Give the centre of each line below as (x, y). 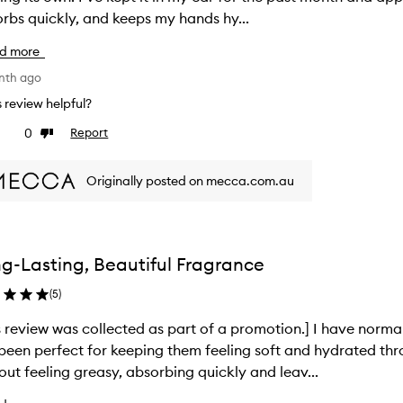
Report (90, 132)
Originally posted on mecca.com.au (191, 180)
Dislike (58, 134)
